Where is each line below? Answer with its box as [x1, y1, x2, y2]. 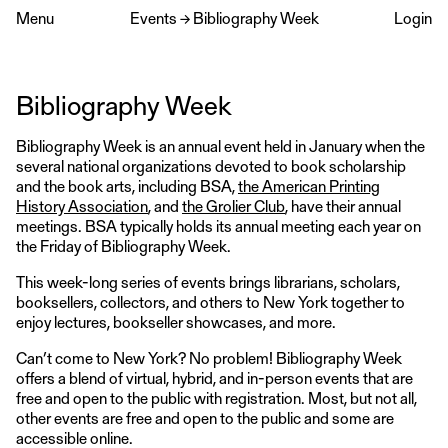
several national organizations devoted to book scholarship [16, 155, 406, 176]
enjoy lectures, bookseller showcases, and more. [16, 311, 336, 332]
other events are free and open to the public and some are [16, 407, 394, 428]
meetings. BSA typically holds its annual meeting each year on [16, 215, 421, 236]
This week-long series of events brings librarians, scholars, [16, 271, 400, 292]
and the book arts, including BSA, [16, 175, 238, 196]
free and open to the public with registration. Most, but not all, [16, 387, 417, 408]
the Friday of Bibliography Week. [16, 235, 231, 256]
